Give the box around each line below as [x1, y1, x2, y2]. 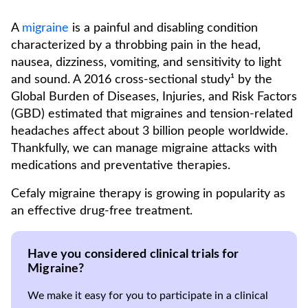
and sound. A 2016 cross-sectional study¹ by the [11, 74, 272, 86]
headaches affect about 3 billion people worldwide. [11, 125, 288, 137]
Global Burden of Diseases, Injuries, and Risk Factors [11, 91, 297, 103]
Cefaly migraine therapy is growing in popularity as [11, 188, 285, 200]
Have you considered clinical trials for [27, 248, 239, 261]
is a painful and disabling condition [69, 22, 258, 34]
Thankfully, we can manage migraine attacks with [11, 142, 277, 155]
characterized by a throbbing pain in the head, [11, 39, 261, 52]
